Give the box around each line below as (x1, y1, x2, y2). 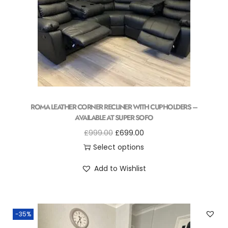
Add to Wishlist (94, 163, 147, 174)
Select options (93, 142, 145, 152)
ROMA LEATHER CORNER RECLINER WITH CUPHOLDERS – (31, 102, 197, 112)
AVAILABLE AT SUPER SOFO (75, 112, 153, 123)
